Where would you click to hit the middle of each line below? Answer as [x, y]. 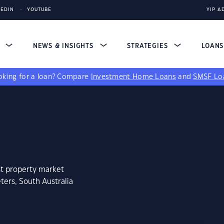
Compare [74, 77]
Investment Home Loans [133, 77]
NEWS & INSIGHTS [64, 46]
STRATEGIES [149, 46]
